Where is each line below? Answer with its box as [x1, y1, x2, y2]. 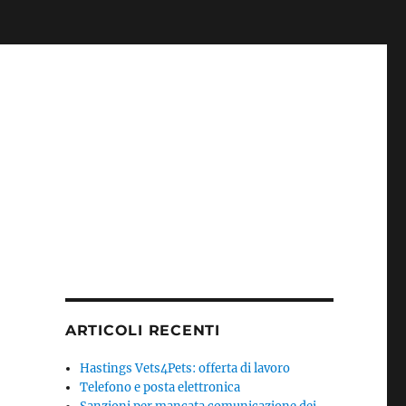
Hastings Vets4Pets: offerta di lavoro [80, 361, 291, 376]
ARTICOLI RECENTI [64, 322, 220, 339]
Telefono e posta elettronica [80, 380, 241, 395]
